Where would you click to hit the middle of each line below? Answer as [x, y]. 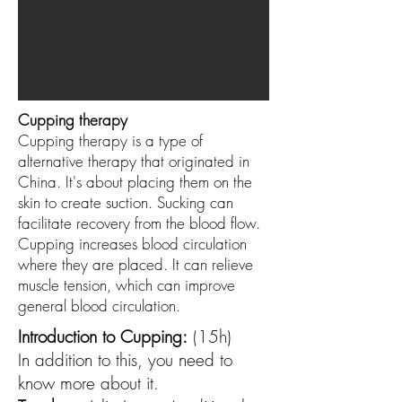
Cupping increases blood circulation [132, 244]
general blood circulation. [99, 306]
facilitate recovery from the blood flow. [139, 223]
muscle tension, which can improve [127, 285]
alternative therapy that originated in [134, 161]
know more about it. [88, 383]
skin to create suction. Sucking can [126, 202]
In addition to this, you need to [125, 360]
